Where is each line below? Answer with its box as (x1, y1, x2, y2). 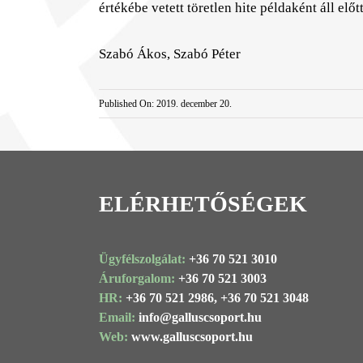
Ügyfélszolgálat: (98, 252, 189, 267)
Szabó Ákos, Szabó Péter (98, 46, 241, 62)
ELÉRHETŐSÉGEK (98, 191, 307, 217)
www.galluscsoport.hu (130, 330, 253, 344)
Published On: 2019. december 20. (98, 97, 232, 109)
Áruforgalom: (98, 271, 178, 286)
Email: (98, 310, 139, 325)
